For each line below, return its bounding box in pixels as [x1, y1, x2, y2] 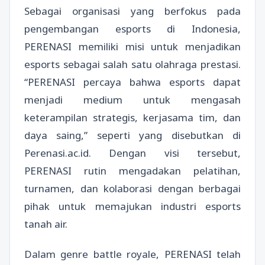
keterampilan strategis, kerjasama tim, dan [24, 110, 241, 124]
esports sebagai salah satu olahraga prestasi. [24, 57, 241, 71]
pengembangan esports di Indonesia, [24, 21, 241, 35]
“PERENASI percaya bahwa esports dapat [24, 75, 241, 89]
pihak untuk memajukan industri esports [24, 199, 241, 213]
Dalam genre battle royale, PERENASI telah [24, 247, 241, 261]
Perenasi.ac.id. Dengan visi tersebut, [24, 146, 241, 160]
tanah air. [24, 216, 67, 231]
